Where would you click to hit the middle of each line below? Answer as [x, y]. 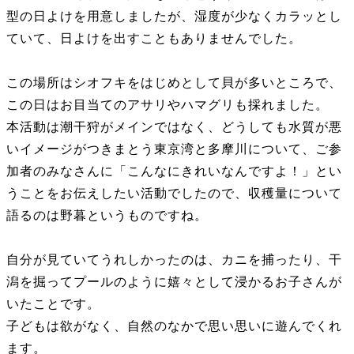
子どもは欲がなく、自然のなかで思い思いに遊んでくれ [174, 326]
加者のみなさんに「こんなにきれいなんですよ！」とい [174, 171]
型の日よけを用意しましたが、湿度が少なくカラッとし [174, 16]
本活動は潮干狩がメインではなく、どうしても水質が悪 [174, 126]
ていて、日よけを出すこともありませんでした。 [154, 38]
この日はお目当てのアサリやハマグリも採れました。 [168, 104]
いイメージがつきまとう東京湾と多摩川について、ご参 [174, 149]
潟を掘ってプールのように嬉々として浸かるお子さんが [174, 281]
